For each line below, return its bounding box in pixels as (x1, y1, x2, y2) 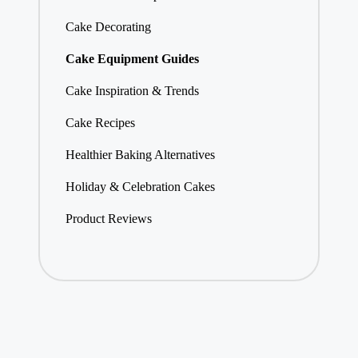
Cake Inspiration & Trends (65, 84, 199, 98)
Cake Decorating (65, 20, 151, 34)
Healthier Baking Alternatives (65, 148, 215, 162)
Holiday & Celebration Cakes (65, 180, 215, 194)
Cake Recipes (65, 116, 135, 130)
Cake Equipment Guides (65, 52, 199, 66)
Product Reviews (65, 212, 152, 226)
